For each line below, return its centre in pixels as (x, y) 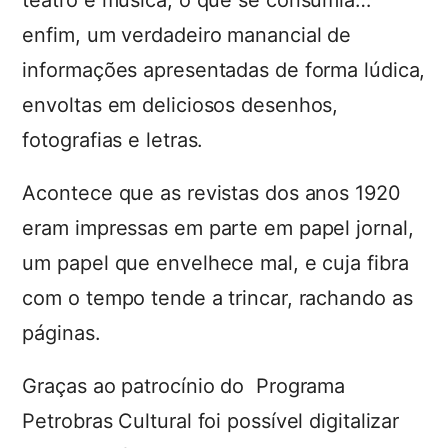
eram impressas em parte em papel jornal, (218, 228)
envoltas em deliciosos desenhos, (180, 105)
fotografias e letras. (113, 140)
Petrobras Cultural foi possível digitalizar (211, 421)
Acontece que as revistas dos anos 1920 (211, 193)
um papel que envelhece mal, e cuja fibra (215, 263)
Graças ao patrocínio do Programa (184, 386)
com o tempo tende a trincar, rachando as (217, 298)
